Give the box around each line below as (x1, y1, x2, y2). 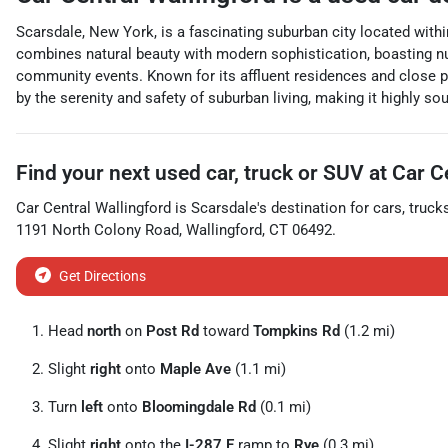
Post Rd (146, 322, 199, 340)
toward (199, 322, 253, 340)
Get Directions (59, 268, 146, 284)
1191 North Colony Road (16, 221, 179, 239)
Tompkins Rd (253, 322, 340, 340)
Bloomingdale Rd (142, 398, 256, 416)
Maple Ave (160, 360, 231, 378)
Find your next (16, 161, 155, 185)
